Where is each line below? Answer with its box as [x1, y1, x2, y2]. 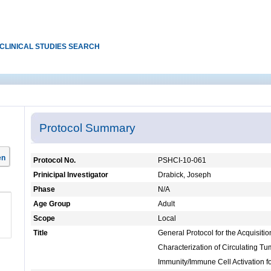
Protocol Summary [39, 121, 136, 134]
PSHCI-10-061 [158, 156, 206, 165]
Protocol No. [33, 156, 76, 165]
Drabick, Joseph [158, 171, 211, 180]
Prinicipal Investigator [33, 171, 108, 180]
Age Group [33, 200, 70, 209]
